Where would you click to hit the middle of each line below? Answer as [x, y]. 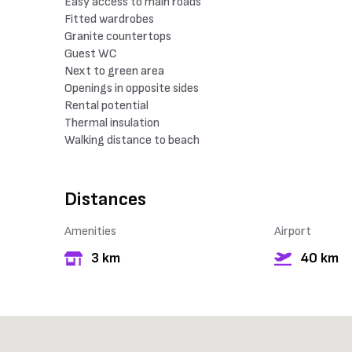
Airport [292, 231]
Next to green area [114, 71]
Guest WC [91, 54]
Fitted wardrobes [109, 19]
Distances [105, 199]
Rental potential [106, 106]
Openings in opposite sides [132, 88]
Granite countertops [118, 37]
